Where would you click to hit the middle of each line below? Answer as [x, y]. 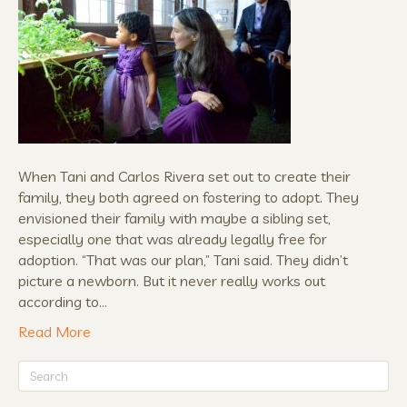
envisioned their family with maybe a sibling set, [174, 218]
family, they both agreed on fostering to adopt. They [189, 197]
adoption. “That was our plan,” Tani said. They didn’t [183, 259]
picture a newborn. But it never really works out [172, 280]
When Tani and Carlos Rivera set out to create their [184, 176]
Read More [55, 331]
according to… [63, 301]
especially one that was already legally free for [173, 238]
